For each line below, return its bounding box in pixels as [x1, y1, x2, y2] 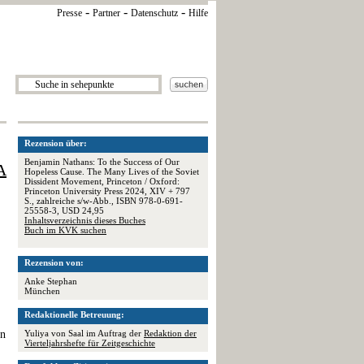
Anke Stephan [24, 276, 77, 286]
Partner [93, 7, 120, 19]
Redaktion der [144, 328, 197, 338]
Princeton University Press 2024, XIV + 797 [24, 186, 190, 196]
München [24, 286, 60, 296]
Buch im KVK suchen [24, 225, 106, 235]
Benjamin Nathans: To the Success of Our [24, 157, 180, 167]
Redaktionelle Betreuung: [24, 310, 124, 319]
